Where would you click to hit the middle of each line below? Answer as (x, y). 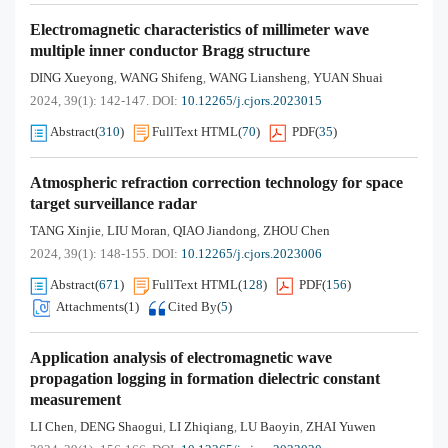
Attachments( (92, 306)
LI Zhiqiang (201, 426)
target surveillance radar (113, 203)
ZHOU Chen (296, 230)
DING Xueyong (72, 77)
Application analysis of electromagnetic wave (181, 357)
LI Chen (52, 426)
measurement (75, 399)
